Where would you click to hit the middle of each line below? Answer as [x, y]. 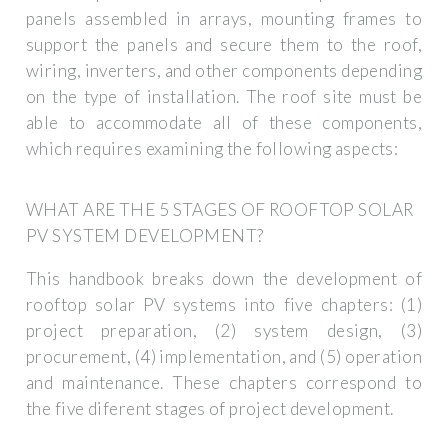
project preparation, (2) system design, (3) [224, 330]
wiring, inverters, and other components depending [224, 70]
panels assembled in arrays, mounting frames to [224, 18]
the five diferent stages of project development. [210, 408]
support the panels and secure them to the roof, [224, 44]
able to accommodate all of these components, [224, 122]
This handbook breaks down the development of [224, 278]
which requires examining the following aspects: [212, 148]
